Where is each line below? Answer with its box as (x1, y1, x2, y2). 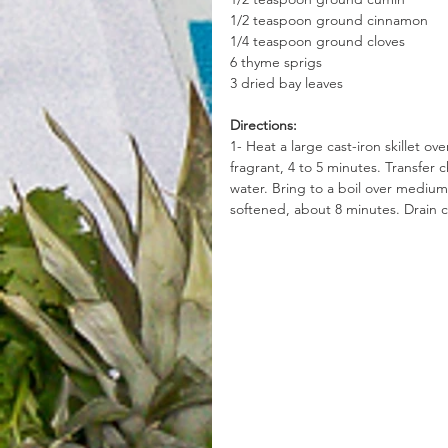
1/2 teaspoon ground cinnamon (230, 11, 428, 30)
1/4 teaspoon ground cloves (230, 32, 405, 51)
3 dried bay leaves (230, 74, 343, 93)
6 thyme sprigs (230, 53, 322, 72)
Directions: (230, 116, 297, 135)
